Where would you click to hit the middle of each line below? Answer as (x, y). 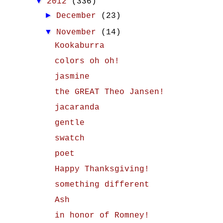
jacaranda (77, 108)
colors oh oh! (87, 61)
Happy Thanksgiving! (102, 169)
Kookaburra (79, 46)
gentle (69, 123)
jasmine (72, 77)
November (79, 32)
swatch (69, 138)
